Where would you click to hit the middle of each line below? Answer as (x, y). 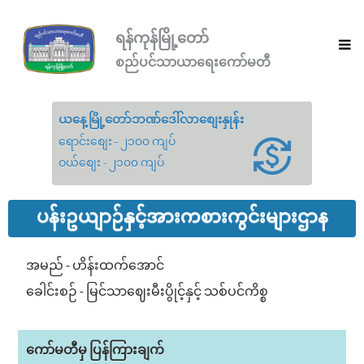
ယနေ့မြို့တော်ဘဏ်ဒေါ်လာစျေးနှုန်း (151, 120)
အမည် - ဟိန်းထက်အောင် (95, 266)
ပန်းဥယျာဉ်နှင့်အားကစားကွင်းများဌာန (182, 218)
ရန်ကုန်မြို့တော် (162, 37)
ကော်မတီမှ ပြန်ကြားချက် (95, 351)
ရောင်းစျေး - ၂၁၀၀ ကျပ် (117, 142)
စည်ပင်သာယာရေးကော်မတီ (193, 61)
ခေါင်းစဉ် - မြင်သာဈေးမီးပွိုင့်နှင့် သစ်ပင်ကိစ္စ (147, 292)
